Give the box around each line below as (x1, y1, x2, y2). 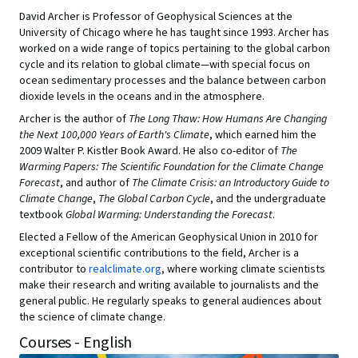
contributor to (19, 261, 89, 277)
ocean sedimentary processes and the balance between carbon (19, 73, 326, 89)
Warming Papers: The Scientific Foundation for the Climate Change (19, 159, 324, 175)
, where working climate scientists (161, 261, 325, 277)
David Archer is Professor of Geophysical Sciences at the (19, 9, 292, 25)
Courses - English (19, 332, 133, 354)
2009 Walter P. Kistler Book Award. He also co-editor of (19, 143, 280, 159)
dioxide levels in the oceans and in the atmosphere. (19, 89, 265, 105)
